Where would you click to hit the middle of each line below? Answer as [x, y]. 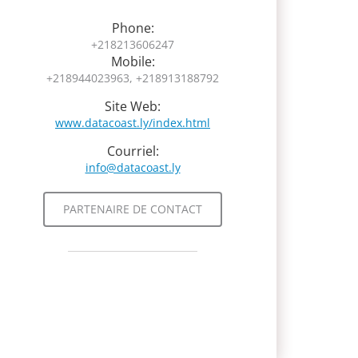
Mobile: [133, 62]
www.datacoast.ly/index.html [133, 123]
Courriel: [133, 151]
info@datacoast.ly [133, 167]
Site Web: [133, 106]
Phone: [133, 28]
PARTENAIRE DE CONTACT [133, 209]
